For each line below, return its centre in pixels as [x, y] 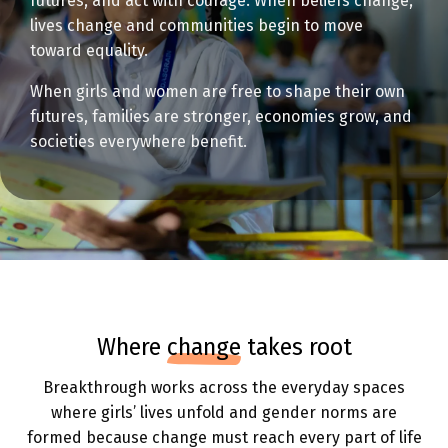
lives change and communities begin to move [196, 25]
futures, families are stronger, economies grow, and [221, 116]
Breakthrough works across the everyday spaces [224, 387]
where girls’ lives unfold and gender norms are [224, 412]
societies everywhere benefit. [138, 141]
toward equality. [89, 50]
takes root [296, 347]
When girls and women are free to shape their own [217, 91]
